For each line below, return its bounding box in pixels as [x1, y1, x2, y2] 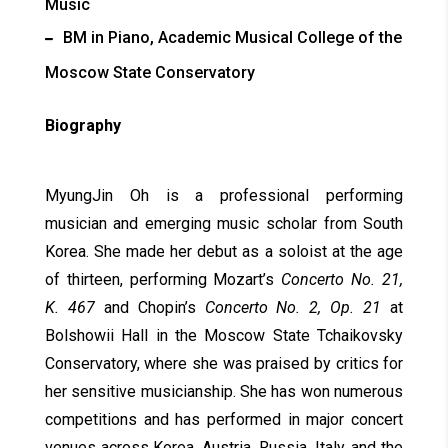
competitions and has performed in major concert [44, 410, 404, 430]
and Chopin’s [94, 298, 205, 318]
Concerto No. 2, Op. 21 [204, 298, 382, 318]
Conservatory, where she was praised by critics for [44, 354, 404, 374]
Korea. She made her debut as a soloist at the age [44, 242, 404, 262]
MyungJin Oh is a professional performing [44, 186, 404, 206]
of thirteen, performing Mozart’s [44, 270, 282, 290]
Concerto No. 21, [281, 270, 404, 290]
